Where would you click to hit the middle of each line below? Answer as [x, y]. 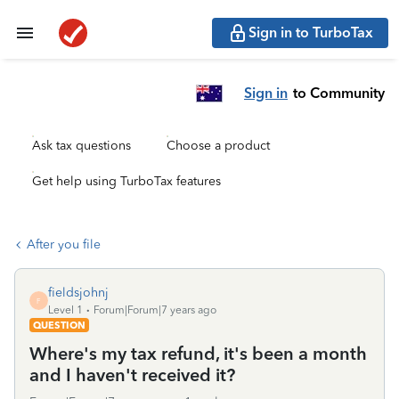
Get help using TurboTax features [126, 181]
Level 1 [65, 310]
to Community [339, 93]
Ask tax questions [81, 146]
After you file [64, 244]
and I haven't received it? [132, 375]
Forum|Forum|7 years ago [155, 310]
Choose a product [218, 146]
